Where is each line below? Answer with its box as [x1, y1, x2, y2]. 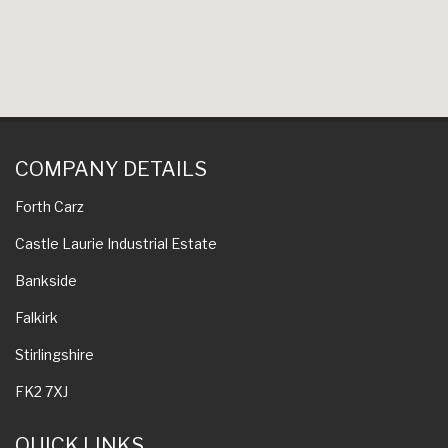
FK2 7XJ [15, 382, 68, 400]
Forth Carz [15, 197, 84, 215]
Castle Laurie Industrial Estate [15, 234, 217, 252]
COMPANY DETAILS [15, 155, 207, 181]
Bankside [15, 271, 77, 289]
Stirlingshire [15, 345, 94, 363]
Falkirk [15, 308, 58, 326]
